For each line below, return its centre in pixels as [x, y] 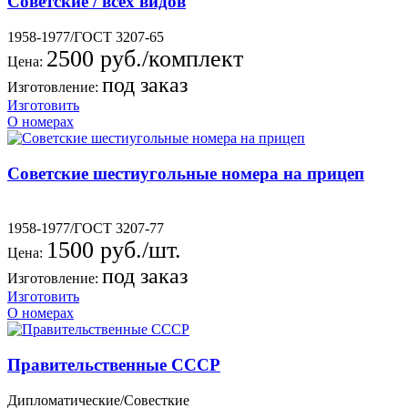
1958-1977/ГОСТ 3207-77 [86, 229]
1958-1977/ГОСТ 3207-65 [86, 36]
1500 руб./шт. [114, 250]
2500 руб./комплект [145, 58]
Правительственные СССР [114, 364]
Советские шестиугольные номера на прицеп [186, 173]
